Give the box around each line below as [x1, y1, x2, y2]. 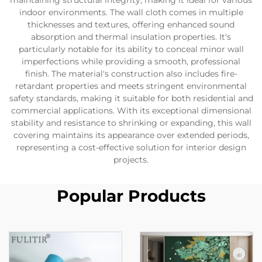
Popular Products [56, 186, 206, 206]
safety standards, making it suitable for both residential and [9, 93, 253, 104]
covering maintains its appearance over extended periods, [13, 130, 249, 140]
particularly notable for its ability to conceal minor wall [18, 44, 244, 54]
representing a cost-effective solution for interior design [16, 142, 246, 153]
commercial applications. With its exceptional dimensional [11, 105, 251, 116]
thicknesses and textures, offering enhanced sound [27, 19, 235, 30]
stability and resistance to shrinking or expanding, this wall [11, 118, 251, 128]
